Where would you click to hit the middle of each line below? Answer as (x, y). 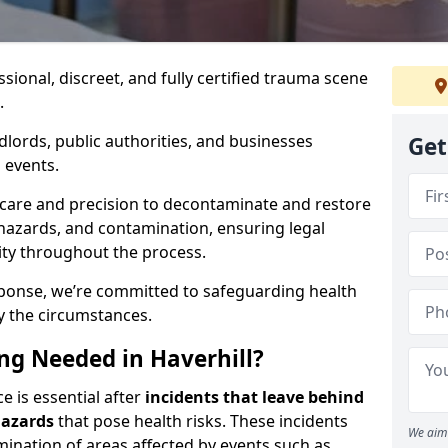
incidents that (201, 397)
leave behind (313, 397)
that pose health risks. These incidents (201, 421)
